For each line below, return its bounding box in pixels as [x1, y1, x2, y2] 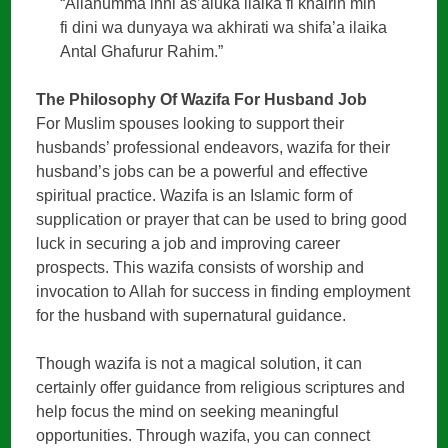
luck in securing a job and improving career [36, 235, 341, 253]
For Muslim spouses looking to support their [36, 115, 345, 133]
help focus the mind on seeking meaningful [36, 403, 340, 421]
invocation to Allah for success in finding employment [36, 283, 411, 301]
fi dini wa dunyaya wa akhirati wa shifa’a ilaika [60, 19, 388, 37]
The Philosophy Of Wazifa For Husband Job [36, 91, 368, 109]
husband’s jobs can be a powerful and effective [36, 163, 369, 181]
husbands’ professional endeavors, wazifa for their [36, 139, 391, 157]
